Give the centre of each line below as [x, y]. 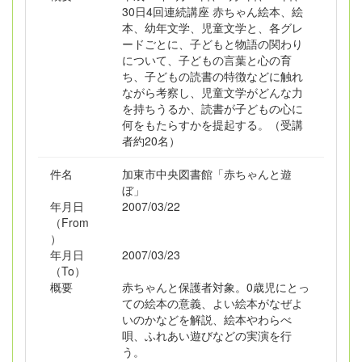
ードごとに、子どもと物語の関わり [212, 44]
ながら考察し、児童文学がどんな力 [212, 92]
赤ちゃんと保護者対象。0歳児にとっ [215, 287]
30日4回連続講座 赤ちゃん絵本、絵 [212, 11]
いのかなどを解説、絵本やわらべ [206, 319]
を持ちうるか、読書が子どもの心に [212, 108]
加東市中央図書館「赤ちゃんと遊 [206, 174]
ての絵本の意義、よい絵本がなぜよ [212, 303]
